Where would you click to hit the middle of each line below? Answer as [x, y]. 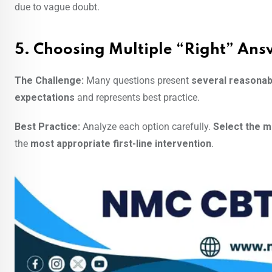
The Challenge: [49, 81]
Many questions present [138, 81]
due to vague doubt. [57, 7]
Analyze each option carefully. [147, 127]
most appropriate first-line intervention [121, 144]
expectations [45, 98]
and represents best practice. [137, 98]
